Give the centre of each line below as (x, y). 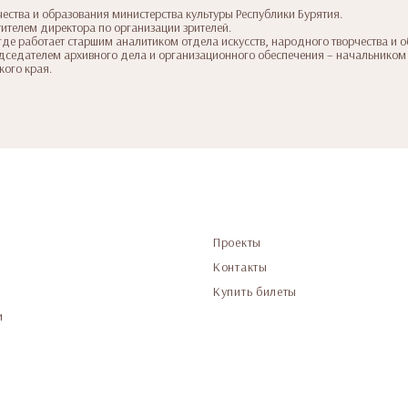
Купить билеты (255, 292)
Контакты (240, 267)
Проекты (237, 243)
